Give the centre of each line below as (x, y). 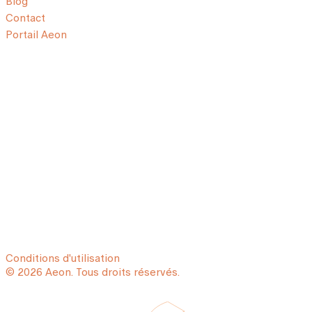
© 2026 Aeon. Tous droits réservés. (93, 272)
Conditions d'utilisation (63, 258)
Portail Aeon (36, 34)
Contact (25, 18)
